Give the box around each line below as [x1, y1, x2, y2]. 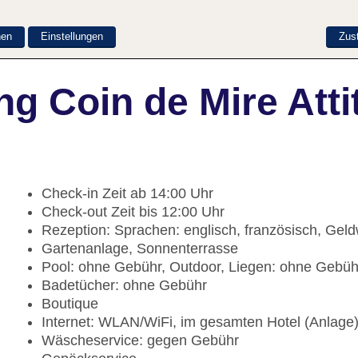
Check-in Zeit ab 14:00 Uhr [42, 185, 213, 202]
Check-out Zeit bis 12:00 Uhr [42, 204, 225, 221]
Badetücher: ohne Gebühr [42, 277, 207, 294]
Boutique [42, 296, 98, 312]
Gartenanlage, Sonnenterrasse [42, 241, 238, 257]
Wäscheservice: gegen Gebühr [42, 332, 239, 349]
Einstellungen [41, 30, 103, 42]
